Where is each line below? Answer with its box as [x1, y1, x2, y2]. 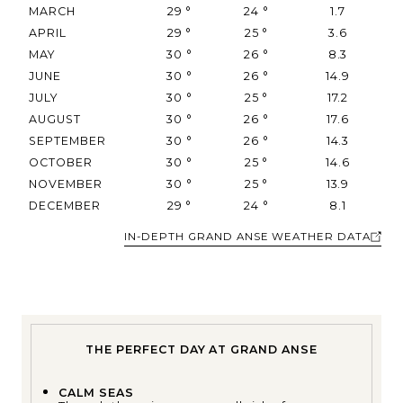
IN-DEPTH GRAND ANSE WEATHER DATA [124, 229, 371, 243]
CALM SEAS [58, 385, 134, 399]
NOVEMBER [29, 176, 103, 191]
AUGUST [29, 112, 81, 126]
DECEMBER [29, 198, 101, 212]
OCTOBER [29, 155, 93, 169]
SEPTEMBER [29, 133, 106, 148]
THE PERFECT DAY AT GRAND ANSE [85, 342, 318, 356]
